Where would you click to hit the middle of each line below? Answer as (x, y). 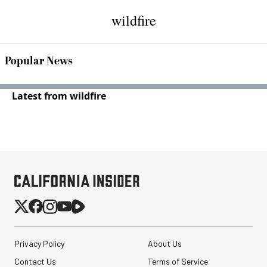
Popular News (39, 61)
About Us (164, 243)
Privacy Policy (39, 243)
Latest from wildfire (59, 96)
